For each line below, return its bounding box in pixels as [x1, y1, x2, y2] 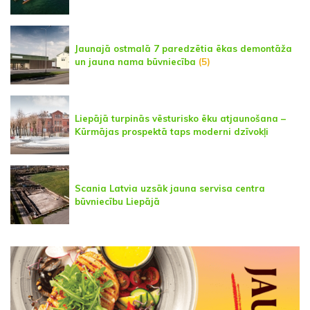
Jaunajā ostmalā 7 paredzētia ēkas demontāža [75, 42, 292, 54]
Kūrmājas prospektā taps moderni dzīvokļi [75, 125, 268, 137]
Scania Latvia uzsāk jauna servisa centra [75, 182, 265, 194]
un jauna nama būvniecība [75, 55, 196, 67]
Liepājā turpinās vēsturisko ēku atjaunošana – [75, 112, 286, 124]
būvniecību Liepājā [75, 195, 160, 207]
